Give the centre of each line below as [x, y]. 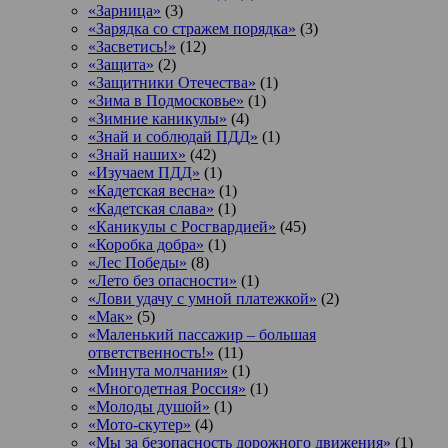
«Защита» [121, 64]
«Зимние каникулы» [157, 118]
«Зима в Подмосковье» [166, 100]
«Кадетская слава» [151, 208]
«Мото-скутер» [139, 424]
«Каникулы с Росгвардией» [182, 226]
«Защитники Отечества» [172, 82]
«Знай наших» [137, 154]
